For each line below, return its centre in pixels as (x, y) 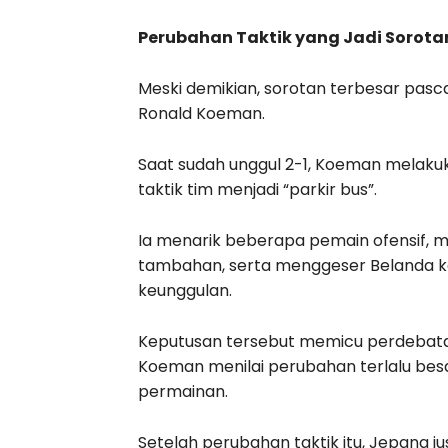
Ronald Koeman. (201, 113)
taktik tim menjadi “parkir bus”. (257, 189)
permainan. (183, 391)
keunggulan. (185, 290)
